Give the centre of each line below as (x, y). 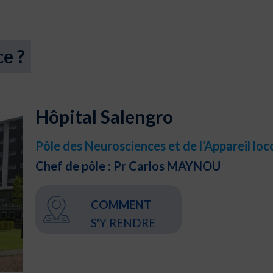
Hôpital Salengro (105, 116)
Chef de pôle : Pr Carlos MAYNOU (128, 166)
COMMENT (121, 204)
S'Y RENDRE (123, 223)
